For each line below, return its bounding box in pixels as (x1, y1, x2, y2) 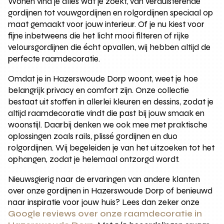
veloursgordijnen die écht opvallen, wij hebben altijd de (8, 41, 211, 52)
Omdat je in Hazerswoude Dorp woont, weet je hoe (8, 73, 198, 84)
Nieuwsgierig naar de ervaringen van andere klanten (8, 173, 200, 184)
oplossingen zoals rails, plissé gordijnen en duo (8, 130, 178, 141)
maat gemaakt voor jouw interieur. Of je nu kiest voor (8, 18, 205, 29)
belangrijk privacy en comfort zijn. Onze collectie (8, 84, 189, 95)
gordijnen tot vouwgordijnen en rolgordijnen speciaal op (8, 7, 213, 18)
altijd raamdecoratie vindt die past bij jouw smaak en (8, 107, 205, 118)
